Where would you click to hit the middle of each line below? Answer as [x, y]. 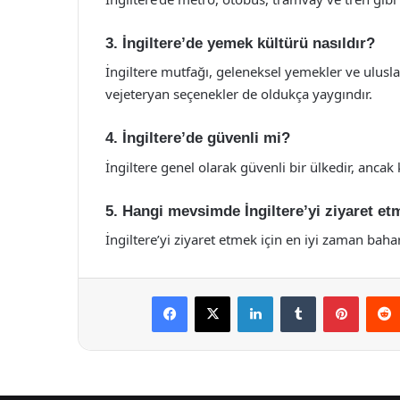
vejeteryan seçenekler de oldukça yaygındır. [239, 94]
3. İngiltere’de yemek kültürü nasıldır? [240, 43]
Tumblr [334, 296]
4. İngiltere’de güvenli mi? [198, 138]
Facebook [214, 296]
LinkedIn [296, 296]
